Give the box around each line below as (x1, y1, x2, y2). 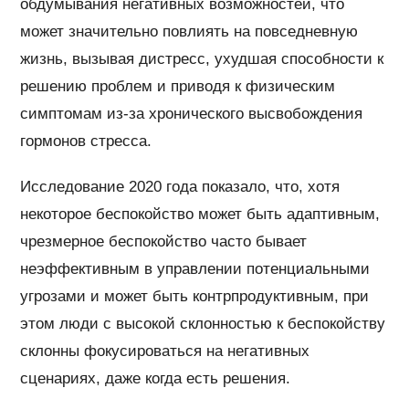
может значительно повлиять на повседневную (20, 23, 359, 41)
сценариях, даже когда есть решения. (20, 370, 291, 388)
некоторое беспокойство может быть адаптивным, (20, 205, 381, 224)
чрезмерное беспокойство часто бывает (20, 233, 308, 251)
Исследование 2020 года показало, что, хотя (20, 178, 341, 196)
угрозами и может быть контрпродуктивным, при (20, 288, 370, 306)
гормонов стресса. (20, 132, 152, 151)
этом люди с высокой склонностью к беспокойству (20, 315, 386, 333)
